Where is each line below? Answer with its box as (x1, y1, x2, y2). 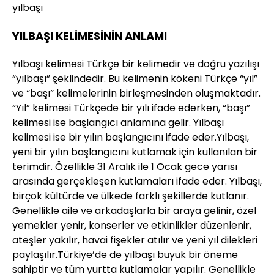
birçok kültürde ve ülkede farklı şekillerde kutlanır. (12, 189, 249, 203)
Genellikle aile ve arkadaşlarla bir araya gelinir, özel (12, 204, 256, 218)
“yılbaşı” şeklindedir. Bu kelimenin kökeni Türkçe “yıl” (12, 72, 257, 86)
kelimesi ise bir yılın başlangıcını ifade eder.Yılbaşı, (12, 130, 249, 144)
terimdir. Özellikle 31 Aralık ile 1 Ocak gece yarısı (12, 160, 237, 174)
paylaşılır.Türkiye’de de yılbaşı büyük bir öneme (12, 248, 238, 262)
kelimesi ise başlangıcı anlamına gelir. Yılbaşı (12, 116, 224, 130)
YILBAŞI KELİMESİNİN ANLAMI (12, 28, 167, 43)
